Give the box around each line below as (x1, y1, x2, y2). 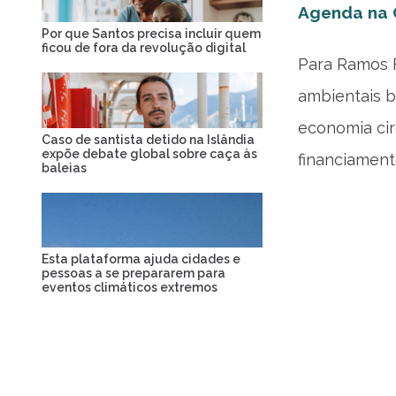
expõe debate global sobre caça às (42, 146, 257, 161)
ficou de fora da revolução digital (42, 41, 246, 55)
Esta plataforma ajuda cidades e (42, 252, 240, 266)
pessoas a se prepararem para (42, 266, 225, 280)
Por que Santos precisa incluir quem (42, 27, 261, 41)
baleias (42, 160, 87, 175)
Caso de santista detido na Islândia (42, 132, 255, 147)
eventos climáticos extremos (42, 280, 217, 294)
